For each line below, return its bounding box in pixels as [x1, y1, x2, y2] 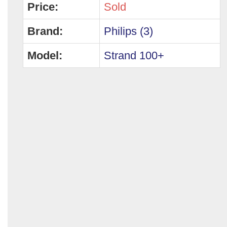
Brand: [27, 24, 63, 37]
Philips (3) [104, 24, 153, 37]
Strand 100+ [104, 49, 164, 62]
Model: [27, 49, 62, 62]
